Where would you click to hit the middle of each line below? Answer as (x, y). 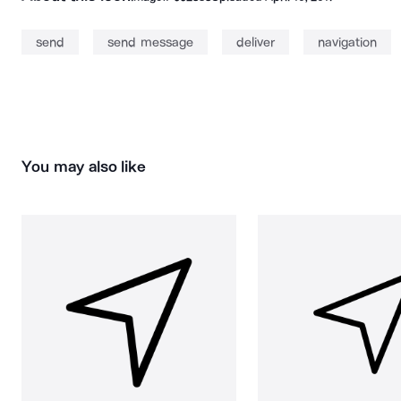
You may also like (84, 166)
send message (150, 42)
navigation (347, 42)
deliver (255, 42)
